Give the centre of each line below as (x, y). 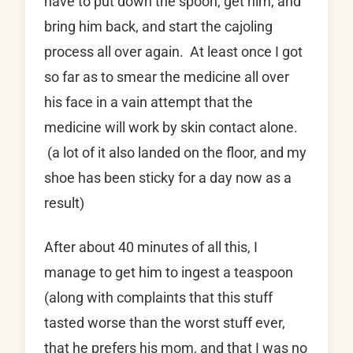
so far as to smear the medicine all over (167, 77)
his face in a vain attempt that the (149, 102)
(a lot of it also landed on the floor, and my (175, 153)
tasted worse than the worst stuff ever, (165, 323)
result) (64, 203)
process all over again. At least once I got (173, 52)
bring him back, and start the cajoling (158, 27)
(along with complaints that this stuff (158, 298)
